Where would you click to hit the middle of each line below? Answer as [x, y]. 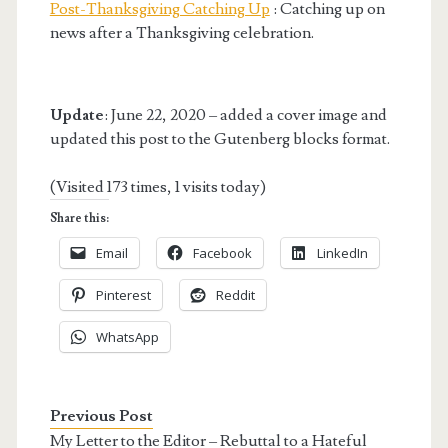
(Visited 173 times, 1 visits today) [157, 186]
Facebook [222, 252]
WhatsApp [127, 336]
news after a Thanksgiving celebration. [181, 32]
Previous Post [101, 415]
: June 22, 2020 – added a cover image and [245, 114]
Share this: [79, 218]
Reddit [235, 294]
